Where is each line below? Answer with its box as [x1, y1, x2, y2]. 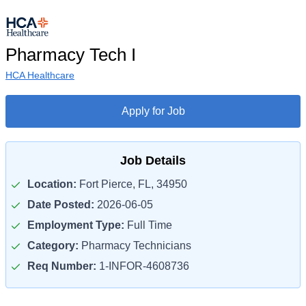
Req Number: [27, 260, 96, 272]
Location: [27, 178, 76, 190]
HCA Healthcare [5, 70, 74, 81]
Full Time [124, 219, 172, 231]
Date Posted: [27, 199, 94, 210]
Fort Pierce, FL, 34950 [76, 178, 187, 190]
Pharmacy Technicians [79, 240, 191, 251]
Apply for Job [121, 105, 185, 117]
